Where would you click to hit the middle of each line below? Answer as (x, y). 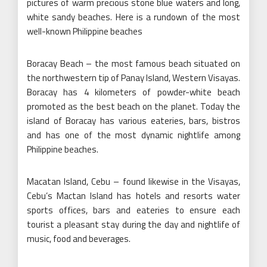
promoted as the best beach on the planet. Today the (133, 106)
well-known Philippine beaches (85, 31)
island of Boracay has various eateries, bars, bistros (133, 120)
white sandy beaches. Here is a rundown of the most (133, 17)
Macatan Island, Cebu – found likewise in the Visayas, (133, 181)
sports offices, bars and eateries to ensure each (133, 210)
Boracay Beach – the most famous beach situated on (133, 63)
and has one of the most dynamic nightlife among (133, 135)
